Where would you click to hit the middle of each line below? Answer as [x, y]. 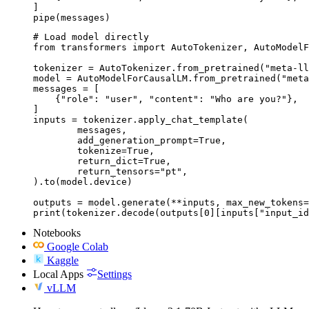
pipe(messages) [72, 18]
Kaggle [63, 261]
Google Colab [78, 247]
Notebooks [57, 233]
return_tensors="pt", [55, 172]
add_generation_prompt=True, [55, 141]
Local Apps [58, 275]
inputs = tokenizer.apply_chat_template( [141, 120]
